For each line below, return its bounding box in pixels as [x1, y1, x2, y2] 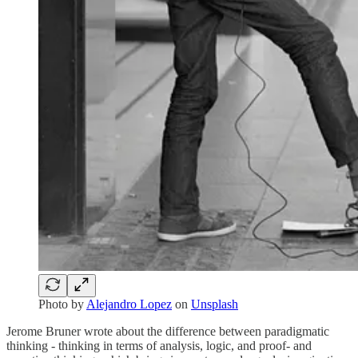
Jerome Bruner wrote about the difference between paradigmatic [6, 324, 329, 338]
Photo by [38, 296, 86, 311]
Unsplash [191, 296, 238, 311]
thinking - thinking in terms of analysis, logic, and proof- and [6, 338, 312, 352]
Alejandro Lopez [86, 296, 172, 311]
